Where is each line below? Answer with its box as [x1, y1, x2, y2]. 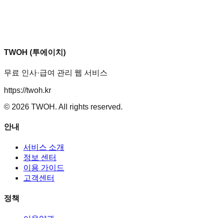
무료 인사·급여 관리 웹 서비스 [4, 69, 108, 77]
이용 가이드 [23, 163, 64, 172]
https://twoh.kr [4, 86, 51, 95]
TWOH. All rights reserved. [29, 103, 123, 111]
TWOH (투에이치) [4, 48, 66, 57]
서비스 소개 [23, 143, 64, 151]
